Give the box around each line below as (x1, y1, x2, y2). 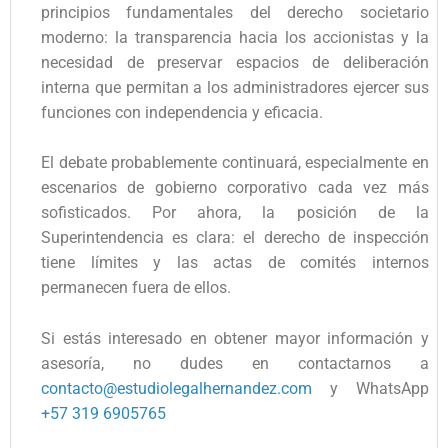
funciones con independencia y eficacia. (41, 102, 323, 122)
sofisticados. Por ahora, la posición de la (41, 203, 429, 223)
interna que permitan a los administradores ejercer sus (41, 77, 429, 97)
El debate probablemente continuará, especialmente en (41, 153, 429, 173)
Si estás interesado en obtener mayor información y (41, 328, 429, 348)
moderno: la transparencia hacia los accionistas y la (41, 27, 429, 47)
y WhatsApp (312, 378, 429, 398)
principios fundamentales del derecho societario (41, 2, 429, 22)
